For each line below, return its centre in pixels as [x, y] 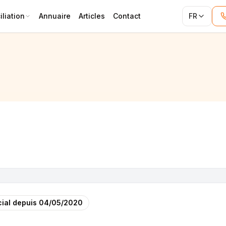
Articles [92, 16]
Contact [127, 16]
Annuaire [55, 16]
